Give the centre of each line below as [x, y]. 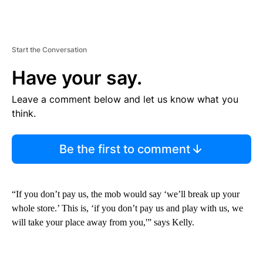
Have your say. [77, 77]
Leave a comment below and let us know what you [125, 99]
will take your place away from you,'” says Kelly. [103, 222]
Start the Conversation [49, 49]
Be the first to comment [124, 149]
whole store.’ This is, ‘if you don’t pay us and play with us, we [127, 208]
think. [24, 113]
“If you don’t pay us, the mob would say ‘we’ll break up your [126, 194]
